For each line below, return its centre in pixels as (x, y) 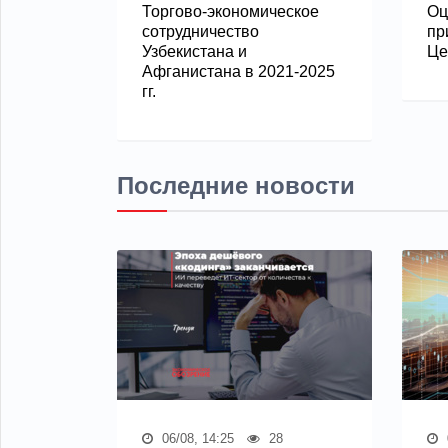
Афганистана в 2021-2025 (238, 71)
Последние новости (236, 185)
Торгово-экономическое (230, 11)
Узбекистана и (194, 51)
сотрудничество (200, 31)
